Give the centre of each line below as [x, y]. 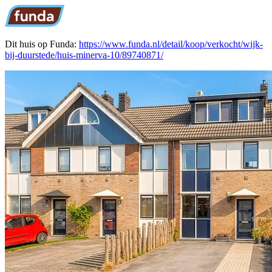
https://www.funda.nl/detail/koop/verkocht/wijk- [171, 44]
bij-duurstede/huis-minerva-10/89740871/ [84, 55]
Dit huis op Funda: [42, 44]
